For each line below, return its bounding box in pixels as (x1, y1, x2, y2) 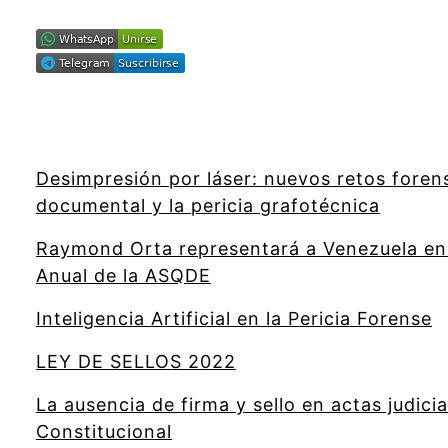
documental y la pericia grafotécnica (36, 195, 380, 217)
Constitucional (36, 421, 172, 443)
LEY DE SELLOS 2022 (36, 351, 236, 373)
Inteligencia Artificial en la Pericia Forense (36, 308, 432, 330)
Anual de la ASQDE (36, 265, 211, 287)
